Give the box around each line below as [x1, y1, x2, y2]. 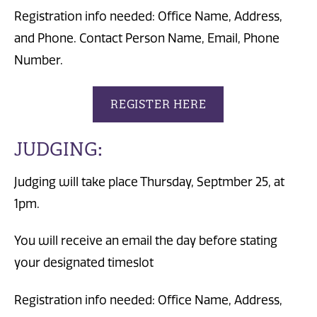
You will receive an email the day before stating [14, 234, 277, 248]
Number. [14, 53, 63, 68]
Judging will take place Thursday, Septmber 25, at [14, 175, 284, 190]
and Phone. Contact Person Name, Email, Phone [14, 31, 279, 46]
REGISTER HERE [110, 97, 207, 112]
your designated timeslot [14, 255, 156, 270]
